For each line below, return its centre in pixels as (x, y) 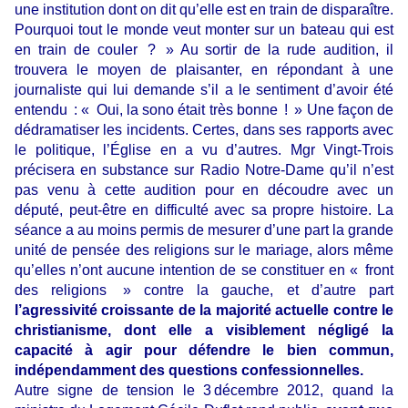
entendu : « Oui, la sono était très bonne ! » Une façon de (204, 110)
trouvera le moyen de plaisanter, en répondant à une (204, 70)
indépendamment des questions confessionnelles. (189, 371)
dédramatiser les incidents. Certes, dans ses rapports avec (204, 130)
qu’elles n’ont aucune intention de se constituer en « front (204, 270)
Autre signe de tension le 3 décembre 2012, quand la (204, 391)
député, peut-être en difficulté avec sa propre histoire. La (204, 210)
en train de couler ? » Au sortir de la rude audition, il (204, 50)
